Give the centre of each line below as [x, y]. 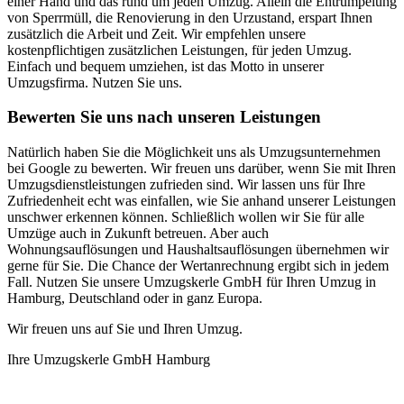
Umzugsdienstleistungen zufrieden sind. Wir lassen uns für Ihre [186, 185]
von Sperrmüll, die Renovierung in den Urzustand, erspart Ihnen [190, 17]
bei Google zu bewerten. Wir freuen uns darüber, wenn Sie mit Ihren [202, 169]
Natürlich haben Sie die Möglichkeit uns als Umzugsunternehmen [194, 152]
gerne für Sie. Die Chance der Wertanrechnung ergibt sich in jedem [198, 266]
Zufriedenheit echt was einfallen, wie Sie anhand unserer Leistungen [202, 201]
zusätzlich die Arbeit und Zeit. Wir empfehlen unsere [156, 33]
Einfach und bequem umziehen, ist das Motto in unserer [165, 66]
